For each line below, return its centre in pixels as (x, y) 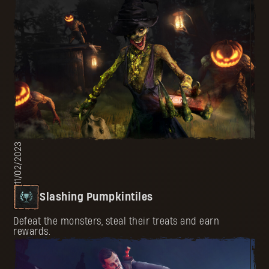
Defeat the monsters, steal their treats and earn (116, 222)
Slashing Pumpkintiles (96, 197)
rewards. (32, 232)
